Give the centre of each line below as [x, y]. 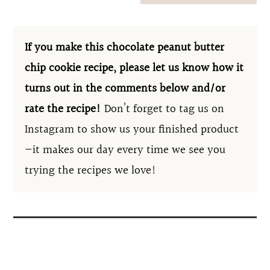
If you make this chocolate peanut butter [125, 48]
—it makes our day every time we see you [125, 150]
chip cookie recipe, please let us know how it [134, 68]
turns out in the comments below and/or [125, 89]
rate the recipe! [65, 109]
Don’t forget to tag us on [165, 109]
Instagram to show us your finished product [132, 130]
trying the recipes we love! [91, 171]
